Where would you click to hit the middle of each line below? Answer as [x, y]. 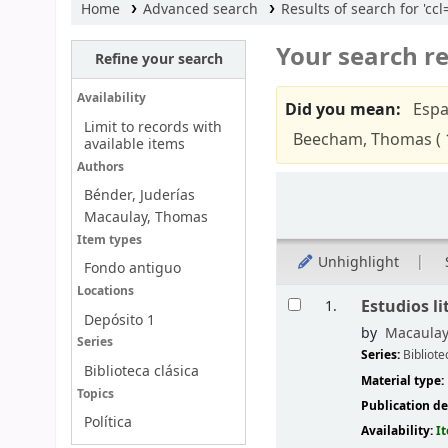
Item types [109, 240]
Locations [105, 292]
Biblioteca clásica [141, 372]
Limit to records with [152, 127]
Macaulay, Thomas [145, 218]
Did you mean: [343, 109]
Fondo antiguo [132, 269]
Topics [95, 394]
